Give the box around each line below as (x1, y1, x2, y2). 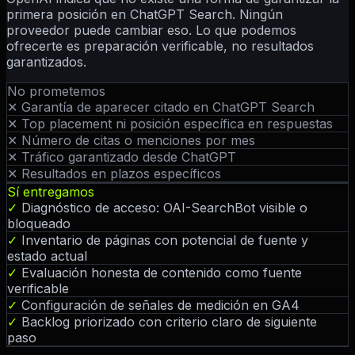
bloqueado (7, 216, 71, 232)
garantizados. (6, 54, 86, 71)
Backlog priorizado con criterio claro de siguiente (21, 314, 317, 330)
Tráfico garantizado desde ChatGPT (21, 149, 236, 166)
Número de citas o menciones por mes (21, 132, 255, 149)
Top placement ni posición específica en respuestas (21, 116, 333, 132)
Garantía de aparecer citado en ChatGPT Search (21, 99, 315, 116)
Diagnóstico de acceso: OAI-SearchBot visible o (21, 200, 307, 216)
